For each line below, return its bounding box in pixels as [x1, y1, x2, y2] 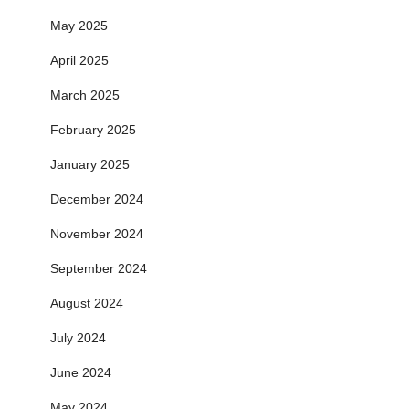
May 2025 [50, 17, 108, 33]
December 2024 [50, 191, 143, 206]
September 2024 [50, 260, 147, 276]
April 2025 [50, 52, 109, 68]
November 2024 [50, 225, 143, 241]
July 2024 [50, 330, 106, 345]
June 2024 [50, 364, 111, 380]
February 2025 [50, 121, 136, 137]
